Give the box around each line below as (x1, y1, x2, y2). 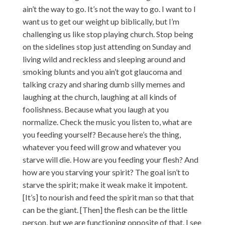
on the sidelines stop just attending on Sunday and (22, 41, 191, 51)
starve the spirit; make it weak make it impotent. (22, 179, 187, 189)
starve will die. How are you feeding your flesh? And (22, 154, 198, 164)
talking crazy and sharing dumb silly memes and (22, 79, 185, 89)
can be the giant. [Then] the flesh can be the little (22, 204, 187, 214)
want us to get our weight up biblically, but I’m (22, 16, 179, 26)
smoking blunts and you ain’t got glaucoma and (22, 66, 182, 76)
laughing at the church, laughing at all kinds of (22, 91, 177, 101)
